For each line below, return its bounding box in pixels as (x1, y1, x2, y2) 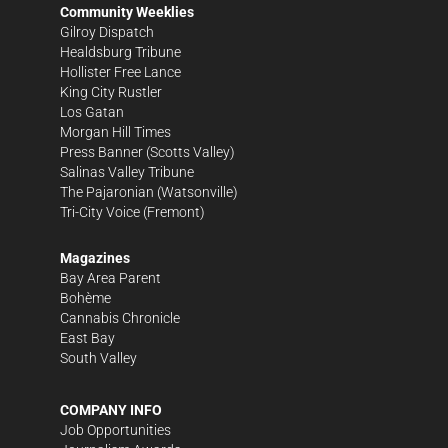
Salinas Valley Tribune (60, 163, 194, 180)
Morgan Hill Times (60, 123, 171, 140)
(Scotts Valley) (143, 143, 235, 160)
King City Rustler (60, 83, 162, 100)
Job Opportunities (60, 421, 171, 438)
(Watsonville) (154, 183, 238, 200)
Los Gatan (60, 103, 124, 120)
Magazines (60, 249, 130, 266)
